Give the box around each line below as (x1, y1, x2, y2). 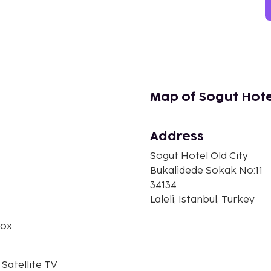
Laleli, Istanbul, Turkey (150, 194, 255, 206)
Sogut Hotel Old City (150, 150, 248, 162)
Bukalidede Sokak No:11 (150, 165, 263, 177)
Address (150, 130, 204, 143)
